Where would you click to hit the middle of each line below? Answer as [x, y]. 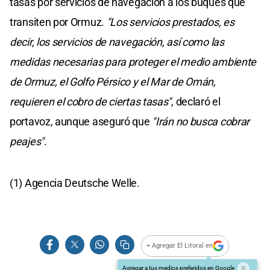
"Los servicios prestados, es [170, 22]
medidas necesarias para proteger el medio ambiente [133, 61]
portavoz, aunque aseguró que [81, 121]
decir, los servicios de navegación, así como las [117, 42]
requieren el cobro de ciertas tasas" [91, 101]
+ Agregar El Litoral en [180, 246]
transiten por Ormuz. [58, 22]
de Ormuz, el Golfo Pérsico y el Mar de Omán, [113, 81]
